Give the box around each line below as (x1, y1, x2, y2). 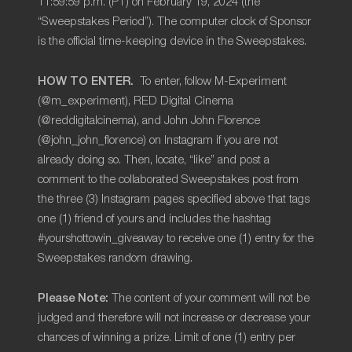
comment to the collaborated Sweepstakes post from (38, 174, 299, 185)
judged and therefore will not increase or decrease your (38, 312, 310, 324)
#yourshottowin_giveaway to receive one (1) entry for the (38, 233, 313, 244)
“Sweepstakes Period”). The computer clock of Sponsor (38, 16, 311, 27)
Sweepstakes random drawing (38, 252, 190, 264)
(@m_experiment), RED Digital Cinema (38, 95, 233, 107)
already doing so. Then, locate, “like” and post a (38, 154, 269, 166)
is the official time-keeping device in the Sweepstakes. (38, 35, 306, 47)
